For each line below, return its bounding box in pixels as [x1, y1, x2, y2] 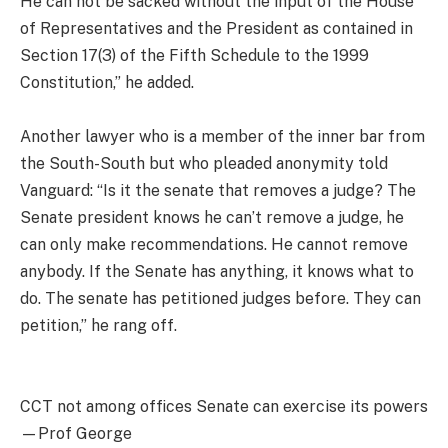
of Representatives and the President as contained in [20, 18, 413, 38]
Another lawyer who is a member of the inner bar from [20, 126, 425, 146]
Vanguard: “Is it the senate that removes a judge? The [20, 180, 416, 200]
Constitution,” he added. [20, 72, 194, 92]
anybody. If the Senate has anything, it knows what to [20, 261, 414, 281]
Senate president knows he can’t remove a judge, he [20, 207, 404, 227]
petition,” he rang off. [20, 315, 177, 335]
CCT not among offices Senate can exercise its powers [20, 396, 428, 416]
